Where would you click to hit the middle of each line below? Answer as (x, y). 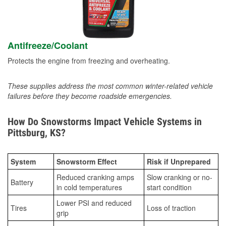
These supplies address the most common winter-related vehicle (110, 86)
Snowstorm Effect (87, 162)
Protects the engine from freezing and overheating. (89, 61)
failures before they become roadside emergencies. (90, 96)
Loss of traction (171, 208)
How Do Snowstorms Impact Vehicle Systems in (105, 122)
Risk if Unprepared (179, 162)
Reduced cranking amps (95, 177)
